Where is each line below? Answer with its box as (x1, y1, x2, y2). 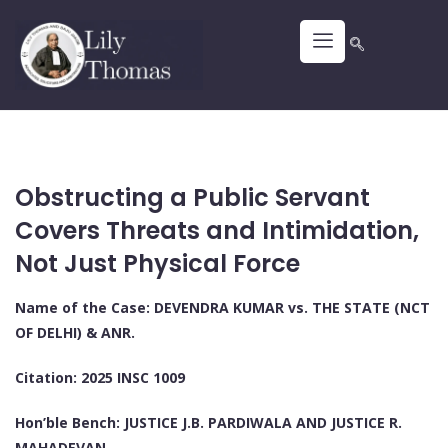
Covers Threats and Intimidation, (15, 214, 419, 248)
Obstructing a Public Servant (15, 181, 370, 215)
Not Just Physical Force (15, 247, 300, 281)
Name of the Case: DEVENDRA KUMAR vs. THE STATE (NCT (15, 298, 430, 318)
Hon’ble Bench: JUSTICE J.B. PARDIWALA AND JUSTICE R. (15, 413, 402, 433)
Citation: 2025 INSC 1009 (15, 368, 185, 388)
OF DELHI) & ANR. (15, 323, 135, 343)
